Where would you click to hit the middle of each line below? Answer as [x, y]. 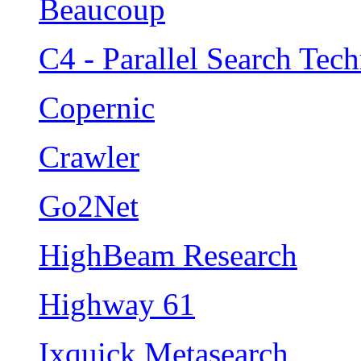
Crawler [89, 157]
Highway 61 [117, 305]
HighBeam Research [168, 255]
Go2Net [89, 206]
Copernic [97, 108]
